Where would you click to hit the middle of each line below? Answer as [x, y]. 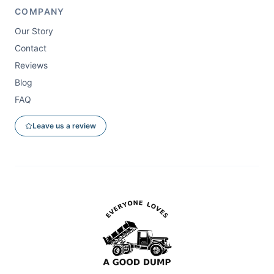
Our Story [34, 31]
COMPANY [40, 11]
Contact [31, 48]
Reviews [31, 65]
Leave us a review [64, 126]
